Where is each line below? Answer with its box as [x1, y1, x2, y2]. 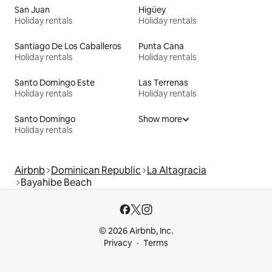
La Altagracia [147, 164, 206, 177]
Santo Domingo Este [15, 77, 95, 89]
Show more [138, 114, 182, 125]
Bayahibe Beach [21, 176, 92, 189]
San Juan [15, 4, 50, 16]
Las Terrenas [138, 77, 188, 89]
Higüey [138, 4, 166, 16]
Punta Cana [138, 41, 184, 52]
